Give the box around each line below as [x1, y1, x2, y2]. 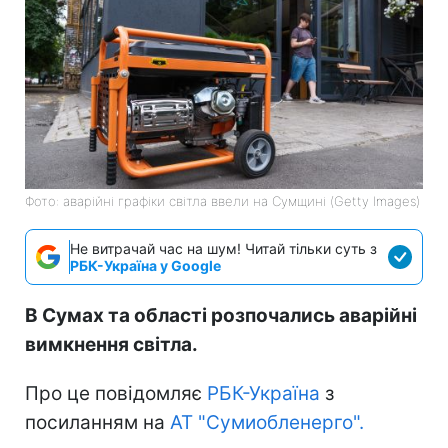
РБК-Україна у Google [70, 256, 221, 274]
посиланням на [25, 410, 165, 434]
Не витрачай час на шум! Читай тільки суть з [70, 239, 377, 257]
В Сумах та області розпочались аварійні [25, 303, 417, 327]
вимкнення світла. [25, 332, 198, 356]
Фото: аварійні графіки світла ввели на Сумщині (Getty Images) [25, 192, 420, 209]
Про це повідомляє [25, 381, 207, 405]
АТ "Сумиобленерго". [165, 410, 364, 434]
